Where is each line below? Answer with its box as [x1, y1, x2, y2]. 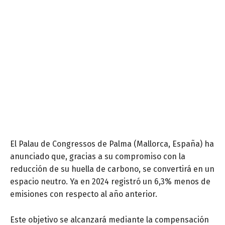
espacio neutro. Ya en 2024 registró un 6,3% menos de [10, 177, 210, 187]
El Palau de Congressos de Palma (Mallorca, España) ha [10, 139, 214, 149]
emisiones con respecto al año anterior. [10, 189, 157, 199]
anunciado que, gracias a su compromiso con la [10, 152, 185, 162]
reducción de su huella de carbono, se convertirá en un [10, 164, 214, 174]
